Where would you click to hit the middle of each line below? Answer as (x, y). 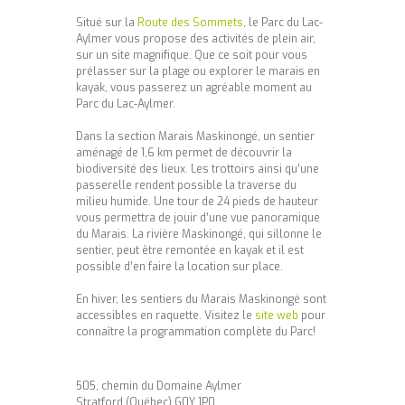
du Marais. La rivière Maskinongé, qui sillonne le (199, 234)
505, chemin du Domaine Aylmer (159, 386)
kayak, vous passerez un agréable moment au (194, 87)
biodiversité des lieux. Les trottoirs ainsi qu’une (198, 169)
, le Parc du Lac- (283, 22)
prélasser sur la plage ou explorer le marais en (198, 71)
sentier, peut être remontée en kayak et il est (190, 250)
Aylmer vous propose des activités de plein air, (196, 38)
